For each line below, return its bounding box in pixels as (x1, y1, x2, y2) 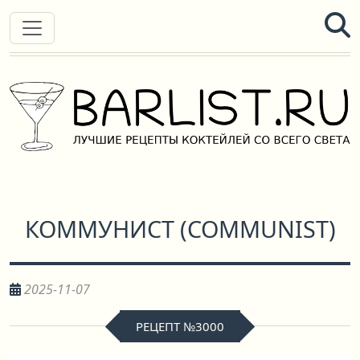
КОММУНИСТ (24, 213, 174, 244)
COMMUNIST (186, 213, 329, 244)
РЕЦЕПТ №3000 (136, 318, 224, 334)
